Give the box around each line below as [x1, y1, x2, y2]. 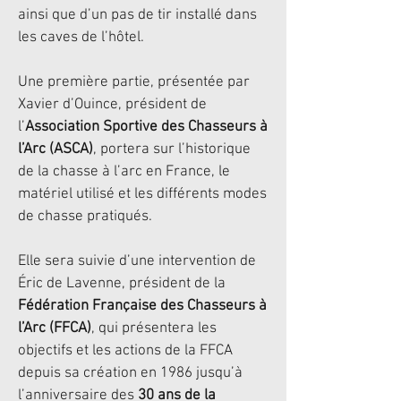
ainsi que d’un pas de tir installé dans [18, 6, 257, 24]
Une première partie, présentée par [18, 73, 250, 91]
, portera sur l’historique [93, 141, 251, 158]
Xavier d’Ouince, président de [18, 96, 207, 114]
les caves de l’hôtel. [18, 29, 144, 47]
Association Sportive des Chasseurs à [25, 118, 268, 136]
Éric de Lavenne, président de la [18, 275, 226, 293]
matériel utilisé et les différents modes [18, 185, 267, 203]
